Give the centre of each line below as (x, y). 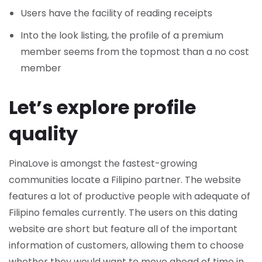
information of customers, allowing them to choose (126, 245)
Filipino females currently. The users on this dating (123, 213)
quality (43, 134)
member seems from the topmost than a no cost (135, 52)
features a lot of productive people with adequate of (130, 196)
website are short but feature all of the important (123, 229)
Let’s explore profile (102, 107)
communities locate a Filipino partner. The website (125, 180)
